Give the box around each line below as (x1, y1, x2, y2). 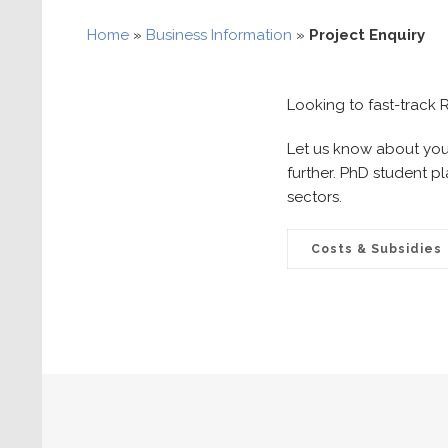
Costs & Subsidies (311, 242, 442, 256)
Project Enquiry (309, 26, 425, 44)
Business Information (146, 26, 292, 44)
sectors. (287, 188, 342, 206)
